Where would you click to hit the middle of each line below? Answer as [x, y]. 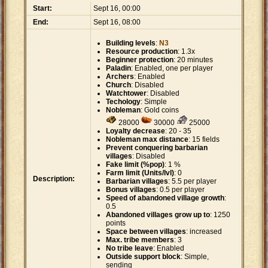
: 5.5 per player [192, 182]
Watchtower [126, 94]
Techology [123, 102]
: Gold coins [160, 110]
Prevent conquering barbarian [157, 148]
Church [118, 85]
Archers [120, 77]
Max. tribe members [140, 240]
